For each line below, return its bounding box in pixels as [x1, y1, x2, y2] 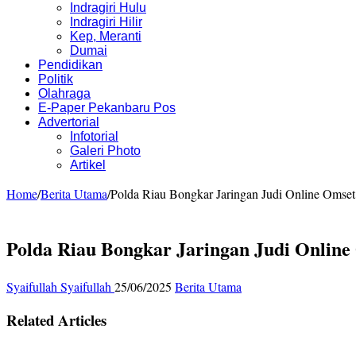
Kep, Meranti [70, 29, 141, 43]
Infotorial [70, 129, 118, 143]
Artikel [70, 157, 106, 172]
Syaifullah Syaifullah [6, 277, 114, 295]
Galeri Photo [70, 143, 141, 157]
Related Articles [6, 309, 106, 331]
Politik [38, 72, 73, 86]
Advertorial [38, 114, 99, 129]
